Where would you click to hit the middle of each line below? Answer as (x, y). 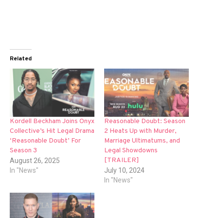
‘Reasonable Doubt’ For (45, 141)
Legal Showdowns (131, 151)
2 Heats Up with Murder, (140, 131)
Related (21, 59)
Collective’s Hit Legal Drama (52, 131)
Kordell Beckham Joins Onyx (52, 122)
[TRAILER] (122, 161)
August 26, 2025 (35, 161)
